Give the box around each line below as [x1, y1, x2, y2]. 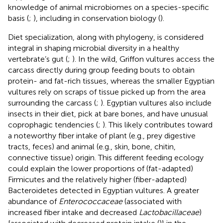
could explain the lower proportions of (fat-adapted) [8, 163, 193, 173]
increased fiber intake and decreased [8, 207, 139, 217]
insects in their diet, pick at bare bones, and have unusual [8, 109, 208, 118]
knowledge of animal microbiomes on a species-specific [8, 2, 209, 12]
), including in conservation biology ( [33, 13, 160, 23]
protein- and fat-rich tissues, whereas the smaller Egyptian [8, 76, 215, 86]
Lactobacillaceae [139, 207, 199, 217]
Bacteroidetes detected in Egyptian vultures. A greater [8, 185, 199, 195]
